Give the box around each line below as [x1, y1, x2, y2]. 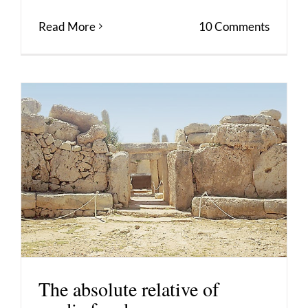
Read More [38, 19, 96, 34]
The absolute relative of [38, 275, 219, 302]
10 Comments [199, 19, 269, 34]
